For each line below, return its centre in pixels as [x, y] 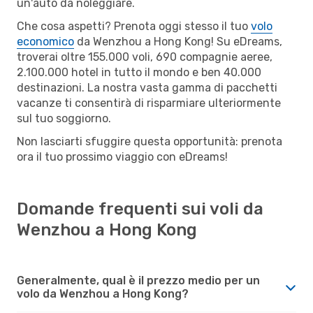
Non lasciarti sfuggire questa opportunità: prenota [150, 141]
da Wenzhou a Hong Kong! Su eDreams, [178, 41]
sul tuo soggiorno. [64, 118]
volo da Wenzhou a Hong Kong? [103, 293]
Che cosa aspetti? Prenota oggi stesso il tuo [134, 26]
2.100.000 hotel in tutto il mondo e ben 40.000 [139, 72]
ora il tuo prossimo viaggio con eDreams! [122, 156]
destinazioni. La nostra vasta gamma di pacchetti [147, 87]
